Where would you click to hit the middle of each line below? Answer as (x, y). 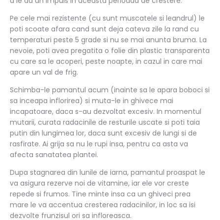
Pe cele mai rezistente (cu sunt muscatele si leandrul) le (107, 18)
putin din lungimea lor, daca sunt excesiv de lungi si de (103, 133)
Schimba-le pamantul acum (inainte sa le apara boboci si (110, 90)
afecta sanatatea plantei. (54, 154)
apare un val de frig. (44, 72)
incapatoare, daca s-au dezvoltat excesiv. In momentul (106, 111)
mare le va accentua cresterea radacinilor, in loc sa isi (103, 205)
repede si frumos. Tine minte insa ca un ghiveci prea (100, 194)
